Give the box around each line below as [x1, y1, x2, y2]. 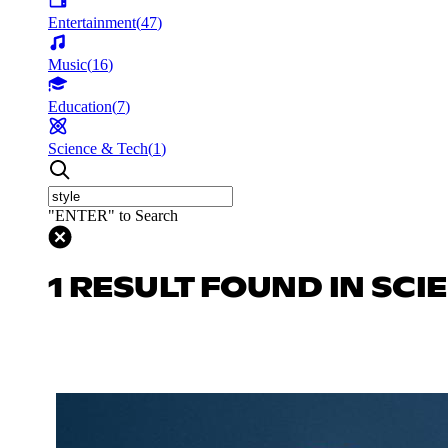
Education [48, 97, 112, 115]
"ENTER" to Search [48, 206, 178, 224]
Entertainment [48, 13, 136, 31]
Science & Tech [48, 139, 148, 157]
